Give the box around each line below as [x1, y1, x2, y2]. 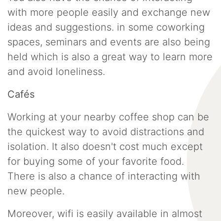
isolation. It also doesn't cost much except [7, 141, 203, 152]
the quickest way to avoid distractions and [7, 126, 204, 138]
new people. [7, 185, 68, 197]
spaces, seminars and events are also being [7, 36, 210, 48]
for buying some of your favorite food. [7, 155, 187, 167]
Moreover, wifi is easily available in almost [7, 208, 202, 220]
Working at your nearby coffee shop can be [7, 111, 209, 123]
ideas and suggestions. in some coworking [7, 21, 205, 33]
